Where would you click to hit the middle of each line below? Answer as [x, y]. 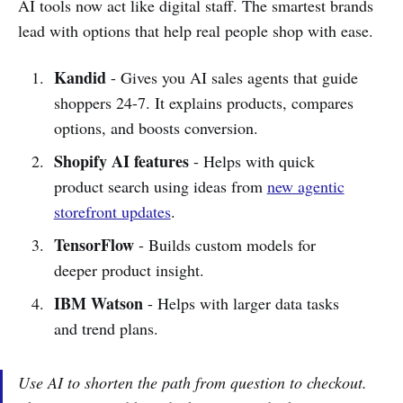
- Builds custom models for [224, 244]
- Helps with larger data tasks [241, 303]
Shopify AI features [121, 161]
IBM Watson [98, 303]
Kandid [80, 77]
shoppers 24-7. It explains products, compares [203, 102]
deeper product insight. [129, 269]
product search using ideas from [160, 186]
